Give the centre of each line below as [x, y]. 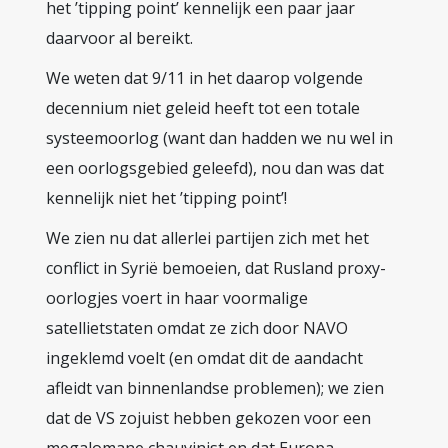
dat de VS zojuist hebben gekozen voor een [208, 418]
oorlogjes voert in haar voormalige [177, 298]
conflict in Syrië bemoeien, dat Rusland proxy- [216, 268]
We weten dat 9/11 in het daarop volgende [204, 78]
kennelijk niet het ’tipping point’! [166, 198]
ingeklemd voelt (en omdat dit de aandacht [204, 358]
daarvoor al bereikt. [119, 38]
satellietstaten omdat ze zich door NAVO [197, 328]
